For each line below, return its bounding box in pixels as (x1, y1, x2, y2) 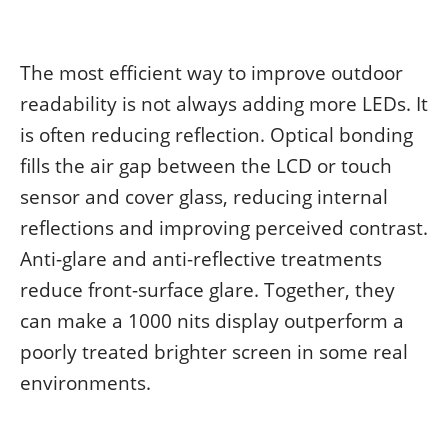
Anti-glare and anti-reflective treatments (20, 246, 382, 272)
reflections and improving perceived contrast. (20, 215, 428, 241)
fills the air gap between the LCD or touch (20, 153, 392, 179)
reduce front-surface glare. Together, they (20, 277, 395, 303)
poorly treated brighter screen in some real (20, 339, 408, 365)
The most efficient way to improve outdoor (20, 60, 403, 86)
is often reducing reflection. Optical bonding (20, 122, 413, 148)
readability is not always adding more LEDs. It (20, 91, 428, 117)
